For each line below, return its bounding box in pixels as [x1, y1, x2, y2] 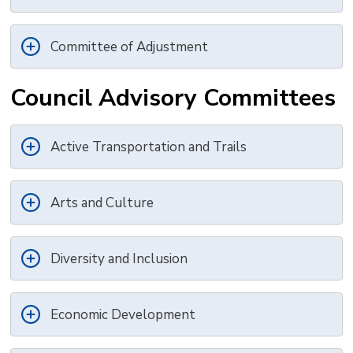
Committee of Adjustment [50, 38, 209, 57]
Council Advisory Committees [10, 82, 336, 115]
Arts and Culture [50, 194, 154, 213]
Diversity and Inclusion [50, 250, 188, 269]
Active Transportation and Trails [50, 138, 247, 157]
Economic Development [50, 306, 196, 325]
